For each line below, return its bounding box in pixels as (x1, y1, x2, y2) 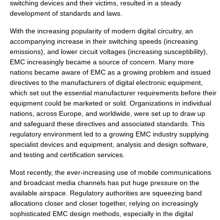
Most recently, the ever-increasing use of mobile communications (10, 168, 211, 176)
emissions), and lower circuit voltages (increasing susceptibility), (10, 48, 208, 55)
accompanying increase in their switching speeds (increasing (10, 37, 198, 45)
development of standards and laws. (10, 9, 122, 17)
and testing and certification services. (10, 151, 125, 159)
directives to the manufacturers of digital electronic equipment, (10, 79, 203, 86)
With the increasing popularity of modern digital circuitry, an (10, 27, 193, 35)
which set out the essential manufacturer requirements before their (10, 89, 217, 97)
